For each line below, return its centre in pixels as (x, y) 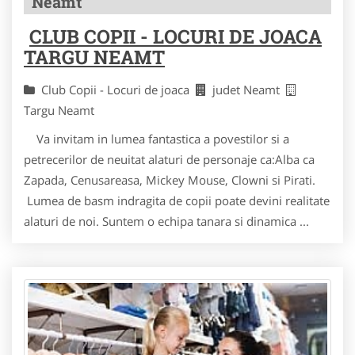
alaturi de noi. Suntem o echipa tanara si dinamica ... (166, 221)
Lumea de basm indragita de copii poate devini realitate (177, 200)
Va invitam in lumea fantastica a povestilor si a (157, 138)
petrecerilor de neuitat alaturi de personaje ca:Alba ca (169, 159)
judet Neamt (249, 89)
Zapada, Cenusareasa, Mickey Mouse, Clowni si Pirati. (173, 179)
